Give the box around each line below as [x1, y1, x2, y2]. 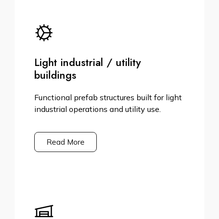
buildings [34, 67, 76, 83]
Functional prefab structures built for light [34, 92, 182, 103]
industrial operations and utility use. [34, 104, 161, 114]
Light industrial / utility [34, 55, 141, 70]
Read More [46, 137, 85, 147]
